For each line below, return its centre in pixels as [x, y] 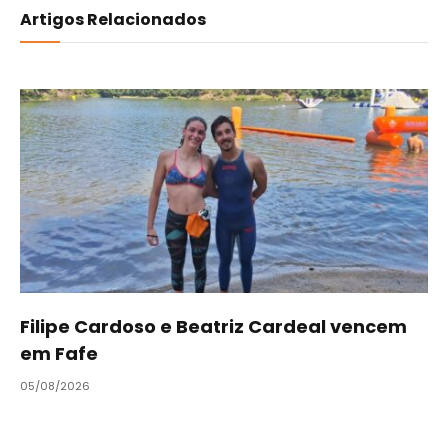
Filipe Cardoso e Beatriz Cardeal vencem [213, 327]
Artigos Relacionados [113, 20]
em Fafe [59, 354]
